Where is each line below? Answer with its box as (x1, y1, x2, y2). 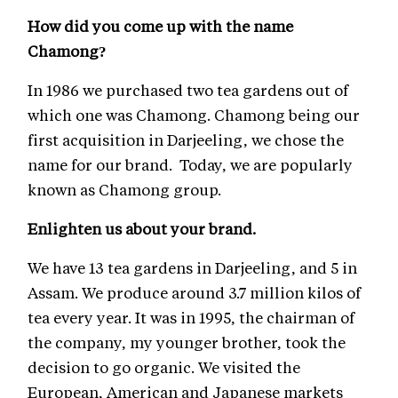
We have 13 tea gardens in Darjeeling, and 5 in (28, 258, 357, 278)
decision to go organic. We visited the (28, 357, 300, 378)
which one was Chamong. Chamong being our (28, 105, 360, 125)
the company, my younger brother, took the (28, 332, 346, 353)
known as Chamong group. (28, 179, 221, 200)
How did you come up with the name (28, 16, 293, 36)
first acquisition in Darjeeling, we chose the (28, 130, 344, 150)
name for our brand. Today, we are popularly (28, 155, 353, 175)
